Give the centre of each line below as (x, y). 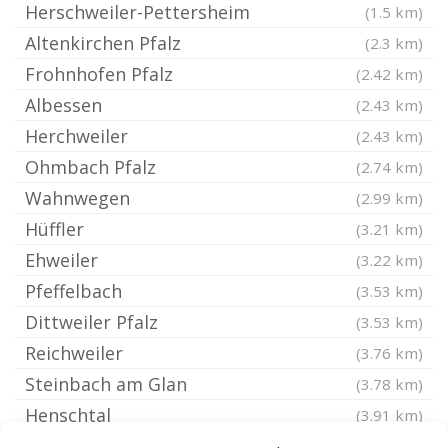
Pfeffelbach (73, 291)
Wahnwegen (77, 198)
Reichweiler (74, 353)
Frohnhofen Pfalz (99, 74)
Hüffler (54, 229)
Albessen (63, 105)
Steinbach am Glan (106, 384)
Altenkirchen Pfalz (103, 43)
